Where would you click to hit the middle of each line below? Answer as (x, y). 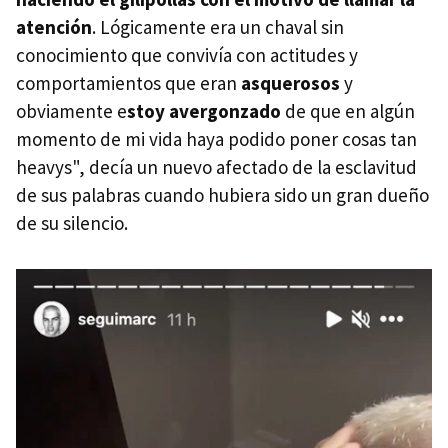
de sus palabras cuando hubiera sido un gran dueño (222, 195)
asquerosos (290, 83)
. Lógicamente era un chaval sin (218, 27)
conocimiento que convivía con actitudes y (187, 55)
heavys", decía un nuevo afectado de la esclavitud (216, 167)
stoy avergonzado (204, 111)
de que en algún (348, 111)
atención (54, 27)
